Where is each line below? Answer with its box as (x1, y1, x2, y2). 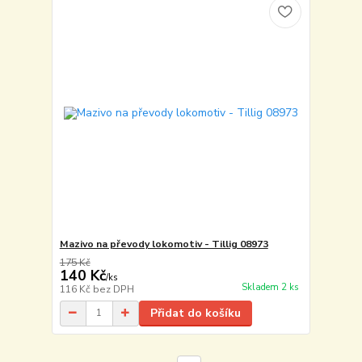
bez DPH (92, 282, 134, 296)
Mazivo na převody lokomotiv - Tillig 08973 (59, 237, 268, 250)
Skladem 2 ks (241, 281, 299, 294)
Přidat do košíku (149, 305, 241, 321)
